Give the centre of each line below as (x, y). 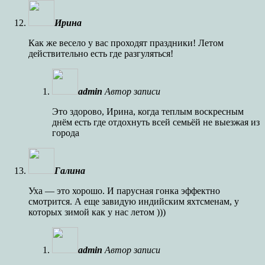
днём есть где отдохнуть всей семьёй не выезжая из (156, 122)
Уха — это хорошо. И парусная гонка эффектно (124, 190)
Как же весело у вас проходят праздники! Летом (126, 43)
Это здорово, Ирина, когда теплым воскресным (148, 111)
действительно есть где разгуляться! (101, 53)
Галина (70, 170)
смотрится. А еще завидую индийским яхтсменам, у (134, 201)
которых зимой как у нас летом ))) (97, 212)
